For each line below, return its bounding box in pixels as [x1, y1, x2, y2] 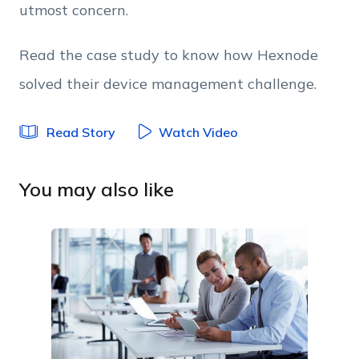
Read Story [46, 123, 115, 140]
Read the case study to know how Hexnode [18, 45, 318, 64]
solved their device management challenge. [18, 74, 317, 93]
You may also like [18, 176, 174, 201]
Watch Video [158, 123, 238, 140]
